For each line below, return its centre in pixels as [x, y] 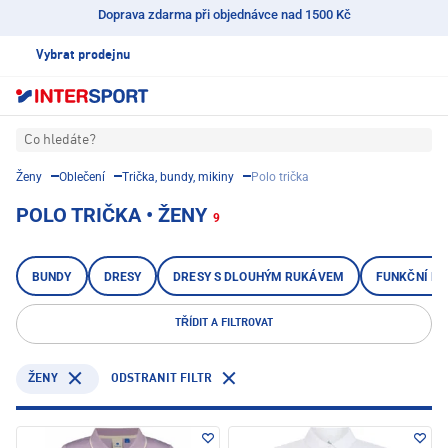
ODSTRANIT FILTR [161, 378]
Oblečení [82, 177]
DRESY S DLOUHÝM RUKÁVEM [258, 277]
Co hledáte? [60, 140]
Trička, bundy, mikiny [178, 177]
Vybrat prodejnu [83, 55]
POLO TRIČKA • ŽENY [111, 215]
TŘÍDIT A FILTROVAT [224, 324]
